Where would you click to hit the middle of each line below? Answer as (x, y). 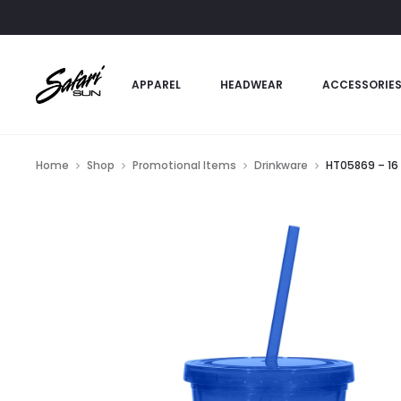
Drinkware (281, 165)
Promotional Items (184, 165)
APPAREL (156, 85)
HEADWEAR (251, 85)
